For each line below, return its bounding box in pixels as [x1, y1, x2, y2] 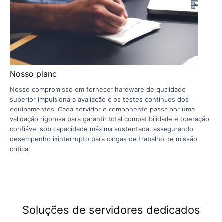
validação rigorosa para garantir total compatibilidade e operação [10, 115, 209, 123]
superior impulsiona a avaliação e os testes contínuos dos [10, 95, 189, 104]
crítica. [10, 145, 30, 153]
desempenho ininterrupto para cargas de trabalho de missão [10, 135, 197, 143]
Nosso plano [10, 69, 57, 79]
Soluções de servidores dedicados [22, 203, 200, 217]
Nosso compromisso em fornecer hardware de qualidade [10, 85, 186, 94]
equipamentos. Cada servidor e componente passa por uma [10, 105, 195, 113]
